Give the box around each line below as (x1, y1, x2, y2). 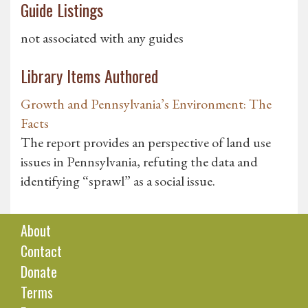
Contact (21, 241, 62, 262)
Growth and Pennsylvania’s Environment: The (21, 95, 272, 113)
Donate (21, 261, 57, 283)
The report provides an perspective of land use (21, 133, 271, 152)
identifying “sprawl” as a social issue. (21, 172, 215, 190)
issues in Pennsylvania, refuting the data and (21, 153, 258, 171)
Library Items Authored (21, 63, 158, 89)
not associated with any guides (21, 29, 184, 47)
